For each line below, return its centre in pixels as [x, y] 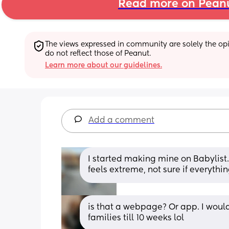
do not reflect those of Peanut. [98, 53]
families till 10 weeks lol [136, 218]
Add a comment [121, 120]
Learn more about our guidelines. [104, 65]
